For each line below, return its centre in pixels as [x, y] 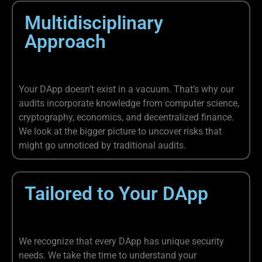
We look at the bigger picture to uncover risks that [120, 131]
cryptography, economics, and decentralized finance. [126, 117]
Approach [65, 41]
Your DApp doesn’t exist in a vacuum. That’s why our [126, 89]
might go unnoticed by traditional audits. [105, 145]
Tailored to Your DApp [116, 193]
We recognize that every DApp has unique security [121, 241]
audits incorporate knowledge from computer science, [129, 103]
